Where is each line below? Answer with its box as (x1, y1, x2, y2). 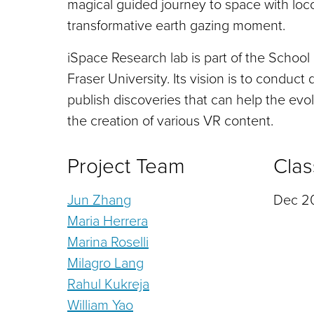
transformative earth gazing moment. (67, 14, 285, 34)
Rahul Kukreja (67, 273, 149, 293)
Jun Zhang (67, 189, 131, 209)
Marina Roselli (67, 231, 149, 251)
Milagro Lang (67, 252, 144, 272)
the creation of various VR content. (67, 109, 273, 130)
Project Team (67, 150, 185, 179)
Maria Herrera (67, 210, 148, 230)
